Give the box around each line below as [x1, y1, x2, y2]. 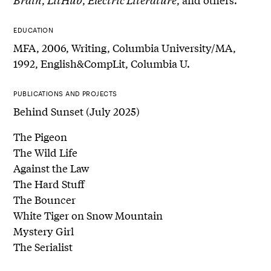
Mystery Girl [13, 223, 74, 238]
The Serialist [13, 238, 73, 254]
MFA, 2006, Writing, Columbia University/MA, [13, 39, 237, 55]
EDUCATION [13, 25, 54, 34]
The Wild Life [13, 144, 78, 160]
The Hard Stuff [13, 175, 85, 191]
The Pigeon [13, 128, 68, 144]
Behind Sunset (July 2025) [13, 103, 140, 119]
